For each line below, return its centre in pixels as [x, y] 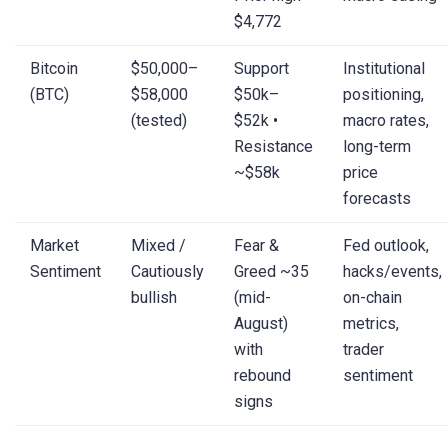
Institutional [384, 68]
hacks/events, [392, 271]
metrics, [371, 323]
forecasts [377, 198]
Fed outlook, [386, 245]
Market [54, 245]
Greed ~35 [271, 271]
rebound [262, 375]
